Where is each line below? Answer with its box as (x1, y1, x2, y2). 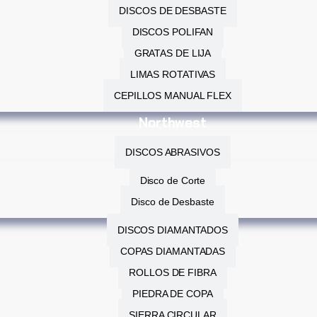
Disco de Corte (139, 175, 206, 186)
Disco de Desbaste (131, 196, 214, 207)
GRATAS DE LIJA (134, 47, 212, 59)
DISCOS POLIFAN (132, 26, 214, 38)
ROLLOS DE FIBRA (129, 267, 217, 278)
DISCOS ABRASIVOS (125, 146, 220, 158)
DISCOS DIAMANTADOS (117, 224, 229, 236)
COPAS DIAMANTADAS (120, 246, 226, 257)
